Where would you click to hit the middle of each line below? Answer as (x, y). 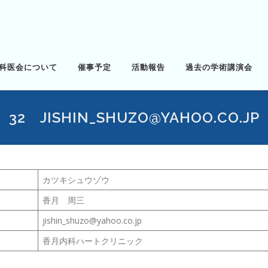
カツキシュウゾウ (76, 180)
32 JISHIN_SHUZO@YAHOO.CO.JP (134, 118)
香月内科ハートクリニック (93, 241)
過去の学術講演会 (219, 67)
